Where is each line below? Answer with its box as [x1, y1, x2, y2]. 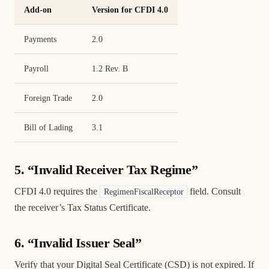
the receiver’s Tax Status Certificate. [14, 202, 151, 213]
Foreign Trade [24, 92, 72, 103]
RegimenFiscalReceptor [103, 187, 184, 196]
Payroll [24, 63, 49, 73]
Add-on [24, 4, 52, 14]
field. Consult [187, 186, 241, 196]
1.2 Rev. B [92, 63, 128, 73]
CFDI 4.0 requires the [14, 186, 100, 196]
